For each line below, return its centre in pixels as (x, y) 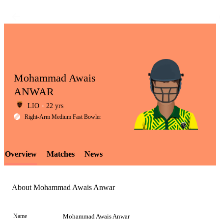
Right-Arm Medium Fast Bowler (63, 117)
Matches (61, 154)
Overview (21, 154)
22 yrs (55, 106)
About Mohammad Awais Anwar (63, 188)
